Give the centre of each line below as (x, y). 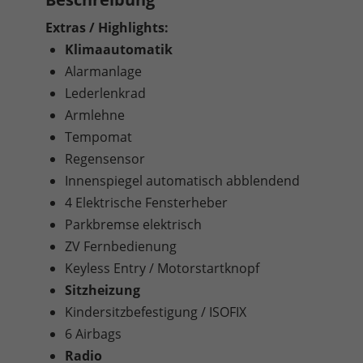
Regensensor (105, 158)
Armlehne (95, 115)
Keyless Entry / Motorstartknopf (162, 268)
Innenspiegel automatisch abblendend (182, 180)
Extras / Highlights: (107, 27)
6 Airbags (93, 333)
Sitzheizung (102, 290)
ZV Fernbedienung (121, 246)
